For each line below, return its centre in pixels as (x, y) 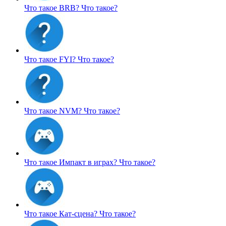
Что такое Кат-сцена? (62, 213)
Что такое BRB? (53, 8)
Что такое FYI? (51, 59)
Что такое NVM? (54, 110)
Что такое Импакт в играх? (72, 162)
